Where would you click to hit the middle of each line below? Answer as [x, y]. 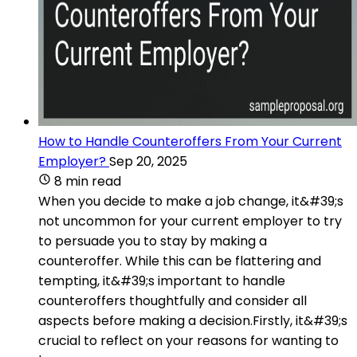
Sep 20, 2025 [148, 161]
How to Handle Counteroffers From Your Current [190, 141]
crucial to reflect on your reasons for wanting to [188, 340]
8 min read [88, 181]
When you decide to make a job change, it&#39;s [191, 201]
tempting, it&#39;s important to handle [162, 280]
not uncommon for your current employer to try [190, 221]
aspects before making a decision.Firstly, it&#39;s [193, 320]
